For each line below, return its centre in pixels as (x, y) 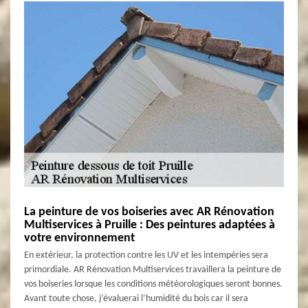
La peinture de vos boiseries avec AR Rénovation (149, 212)
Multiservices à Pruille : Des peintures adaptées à (150, 225)
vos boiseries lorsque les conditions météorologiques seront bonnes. (153, 284)
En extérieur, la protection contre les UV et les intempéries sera (146, 255)
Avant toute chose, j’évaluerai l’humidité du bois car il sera (136, 298)
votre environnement (79, 238)
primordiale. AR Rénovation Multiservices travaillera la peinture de (153, 269)
